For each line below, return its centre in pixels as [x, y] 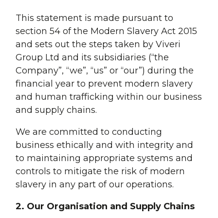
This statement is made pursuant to [94, 18]
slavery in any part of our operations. [95, 185]
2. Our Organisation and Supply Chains [105, 207]
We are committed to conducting [89, 132]
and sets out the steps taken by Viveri [98, 45]
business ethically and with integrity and [104, 145]
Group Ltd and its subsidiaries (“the [92, 58]
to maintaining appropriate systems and [104, 158]
